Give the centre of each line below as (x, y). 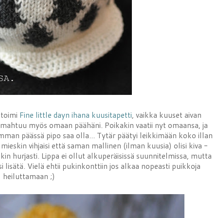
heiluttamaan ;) (29, 176)
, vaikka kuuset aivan (166, 115)
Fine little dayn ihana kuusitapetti (75, 115)
